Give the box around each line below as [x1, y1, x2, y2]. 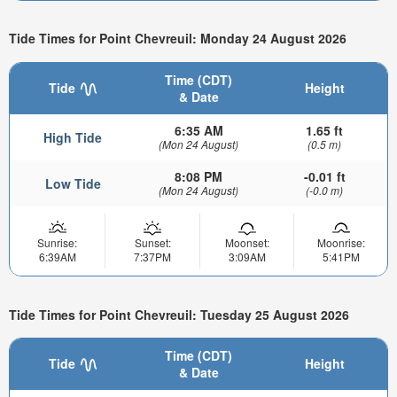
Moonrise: [316, 234, 365, 250]
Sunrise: [37, 234, 77, 250]
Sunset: [134, 234, 171, 250]
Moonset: [224, 234, 269, 250]
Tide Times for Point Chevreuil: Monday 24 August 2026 [9, 29, 346, 48]
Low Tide [44, 174, 101, 192]
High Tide [43, 128, 102, 146]
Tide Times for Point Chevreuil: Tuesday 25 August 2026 [9, 305, 349, 323]
